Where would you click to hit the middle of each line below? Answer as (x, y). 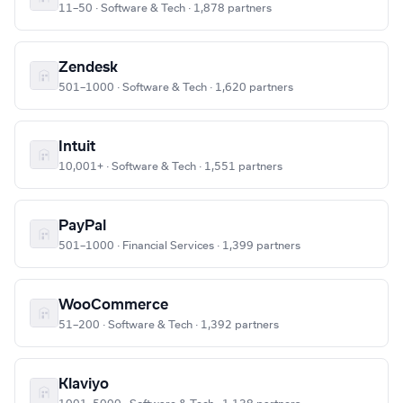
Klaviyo (84, 385)
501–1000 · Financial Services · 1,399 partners (179, 246)
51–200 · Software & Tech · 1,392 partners (169, 325)
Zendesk (88, 68)
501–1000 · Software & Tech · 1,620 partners (176, 88)
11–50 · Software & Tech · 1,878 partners (165, 9)
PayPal (82, 226)
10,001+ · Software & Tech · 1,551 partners (170, 167)
